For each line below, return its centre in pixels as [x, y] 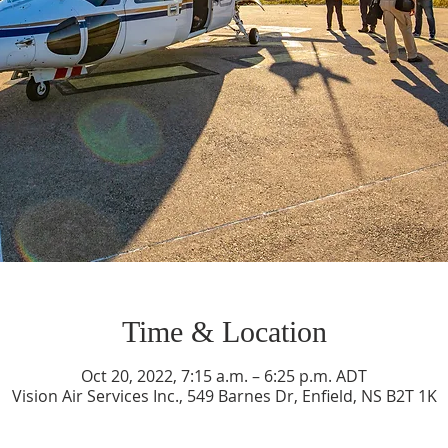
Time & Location [224, 331]
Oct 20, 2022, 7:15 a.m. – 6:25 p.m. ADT [224, 376]
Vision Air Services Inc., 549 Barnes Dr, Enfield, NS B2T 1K [224, 396]
